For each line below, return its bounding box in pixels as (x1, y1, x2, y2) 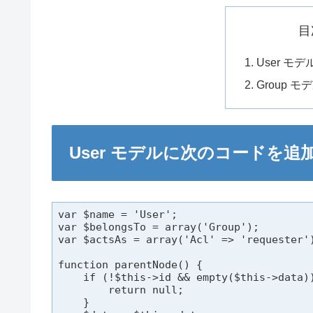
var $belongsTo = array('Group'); (58, 220, 259, 233)
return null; (58, 283, 184, 296)
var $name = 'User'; (58, 208, 177, 221)
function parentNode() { (58, 258, 203, 271)
